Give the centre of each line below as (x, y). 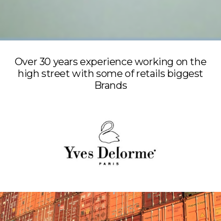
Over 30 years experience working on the (110, 62)
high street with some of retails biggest (110, 74)
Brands (110, 86)
